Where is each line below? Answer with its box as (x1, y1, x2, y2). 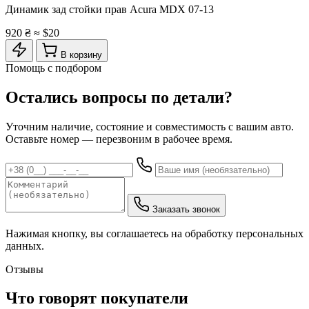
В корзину (61, 49, 102, 60)
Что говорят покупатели (6, 289, 188, 308)
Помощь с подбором (6, 61, 101, 74)
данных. (6, 239, 44, 252)
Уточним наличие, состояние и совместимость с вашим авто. (6, 120, 294, 132)
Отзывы (6, 263, 43, 275)
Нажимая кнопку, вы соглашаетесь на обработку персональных (6, 227, 303, 239)
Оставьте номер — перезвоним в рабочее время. (6, 132, 232, 145)
